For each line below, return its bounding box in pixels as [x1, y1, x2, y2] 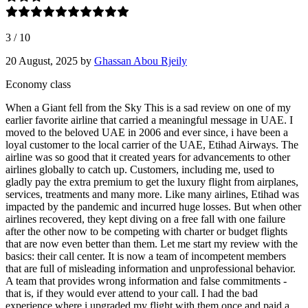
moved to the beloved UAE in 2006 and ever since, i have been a [5, 126, 288, 138]
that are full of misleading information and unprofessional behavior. [5, 262, 296, 274]
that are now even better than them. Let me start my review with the [5, 237, 298, 250]
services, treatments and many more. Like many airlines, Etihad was [5, 188, 299, 200]
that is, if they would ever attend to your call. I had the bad [5, 287, 258, 299]
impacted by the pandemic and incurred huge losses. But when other [5, 200, 301, 212]
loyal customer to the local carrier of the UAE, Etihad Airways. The [5, 138, 298, 151]
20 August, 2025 [5, 54, 78, 67]
